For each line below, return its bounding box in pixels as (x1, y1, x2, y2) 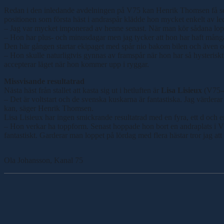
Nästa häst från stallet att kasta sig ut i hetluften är (4, 85, 161, 94)
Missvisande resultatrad (4, 76, 84, 85)
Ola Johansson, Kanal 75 (4, 155, 83, 164)
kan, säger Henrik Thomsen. (4, 103, 93, 112)
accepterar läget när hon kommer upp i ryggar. (4, 59, 149, 68)
